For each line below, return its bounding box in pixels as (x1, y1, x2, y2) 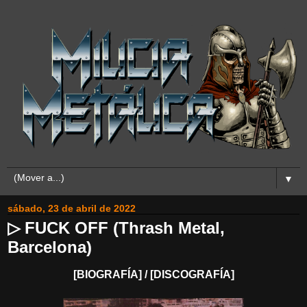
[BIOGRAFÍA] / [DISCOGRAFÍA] (73, 268, 237, 280)
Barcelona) (8, 238, 92, 257)
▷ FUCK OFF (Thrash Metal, (8, 219, 225, 238)
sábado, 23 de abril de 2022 (8, 203, 136, 214)
